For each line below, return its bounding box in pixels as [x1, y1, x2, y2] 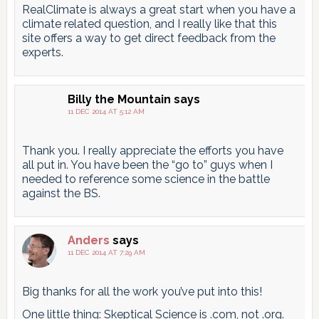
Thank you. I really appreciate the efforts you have [21, 144, 283, 158]
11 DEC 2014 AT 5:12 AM [67, 108, 145, 116]
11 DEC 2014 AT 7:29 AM [67, 249, 145, 257]
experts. [21, 46, 63, 60]
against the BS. [21, 187, 100, 201]
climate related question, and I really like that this [21, 17, 277, 31]
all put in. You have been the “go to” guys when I [21, 158, 273, 172]
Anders [67, 234, 110, 248]
